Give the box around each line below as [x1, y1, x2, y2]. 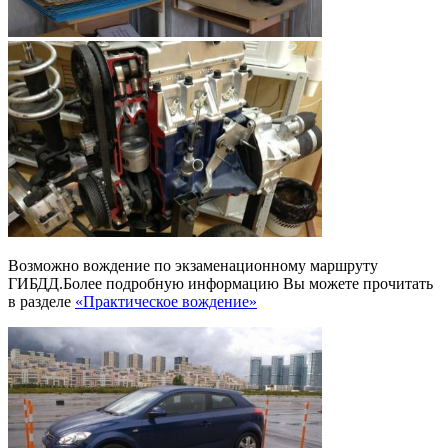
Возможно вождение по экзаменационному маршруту [8, 257, 378, 275]
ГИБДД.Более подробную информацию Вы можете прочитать [8, 275, 433, 293]
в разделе [8, 293, 75, 311]
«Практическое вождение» [75, 293, 257, 311]
